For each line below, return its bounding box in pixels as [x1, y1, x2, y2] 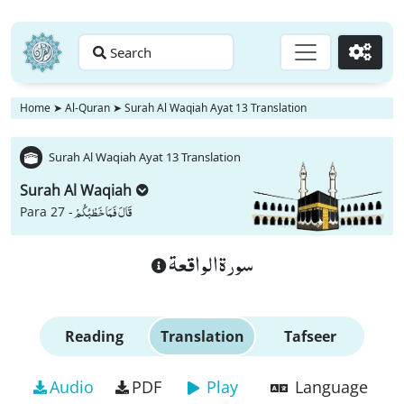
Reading [64, 326, 124, 346]
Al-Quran [65, 100, 110, 115]
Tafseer [284, 326, 336, 346]
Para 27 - [20, 203, 73, 220]
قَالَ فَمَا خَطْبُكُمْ [74, 201, 133, 223]
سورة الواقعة [166, 243, 253, 283]
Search [110, 43, 151, 61]
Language [294, 376, 368, 398]
